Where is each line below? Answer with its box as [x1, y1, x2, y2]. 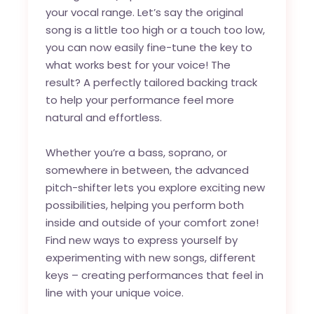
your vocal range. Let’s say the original [46, 4, 244, 20]
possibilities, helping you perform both [46, 197, 245, 212]
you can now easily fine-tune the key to [46, 39, 253, 55]
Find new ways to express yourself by [46, 232, 238, 247]
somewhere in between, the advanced [46, 162, 250, 177]
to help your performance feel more [46, 92, 235, 107]
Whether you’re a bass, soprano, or [46, 144, 228, 160]
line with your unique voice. [46, 285, 184, 300]
